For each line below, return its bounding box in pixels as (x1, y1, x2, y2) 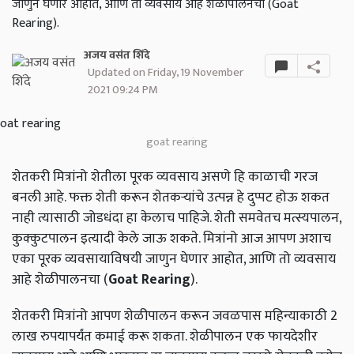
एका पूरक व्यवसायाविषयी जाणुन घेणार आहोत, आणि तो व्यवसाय (12, 247, 336, 271)
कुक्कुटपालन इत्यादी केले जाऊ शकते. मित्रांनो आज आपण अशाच (12, 227, 331, 250)
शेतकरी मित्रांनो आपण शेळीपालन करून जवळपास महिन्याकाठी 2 (12, 304, 337, 328)
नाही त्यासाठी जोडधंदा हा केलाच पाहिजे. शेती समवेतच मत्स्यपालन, (12, 206, 341, 230)
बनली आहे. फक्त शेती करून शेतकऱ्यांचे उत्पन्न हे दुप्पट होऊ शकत (12, 186, 330, 209)
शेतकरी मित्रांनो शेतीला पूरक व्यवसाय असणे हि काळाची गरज (12, 165, 318, 189)
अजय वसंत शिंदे (83, 46, 150, 66)
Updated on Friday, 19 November (87, 62, 243, 83)
